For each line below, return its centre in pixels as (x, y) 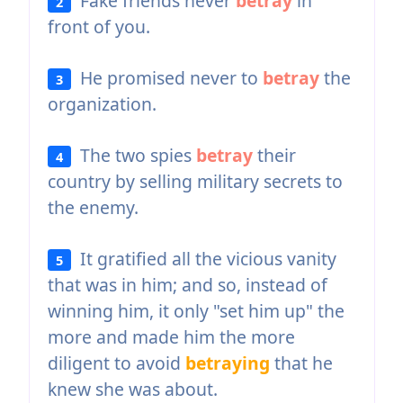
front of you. (99, 26)
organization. (102, 103)
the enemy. (93, 207)
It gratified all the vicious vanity (204, 258)
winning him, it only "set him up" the (196, 310)
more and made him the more (171, 336)
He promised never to (167, 77)
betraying (227, 363)
